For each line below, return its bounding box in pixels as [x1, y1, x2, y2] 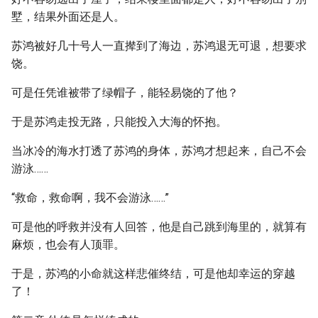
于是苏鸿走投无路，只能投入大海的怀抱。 [11, 115, 227, 128]
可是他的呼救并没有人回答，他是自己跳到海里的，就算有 [11, 220, 307, 234]
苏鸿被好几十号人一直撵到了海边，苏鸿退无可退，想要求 [11, 39, 307, 53]
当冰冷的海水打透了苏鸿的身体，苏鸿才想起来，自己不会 [11, 144, 307, 158]
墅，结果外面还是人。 [11, 10, 125, 23]
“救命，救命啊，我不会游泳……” [11, 191, 169, 204]
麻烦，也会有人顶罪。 [11, 238, 125, 251]
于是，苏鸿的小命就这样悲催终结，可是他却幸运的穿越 [11, 267, 295, 280]
